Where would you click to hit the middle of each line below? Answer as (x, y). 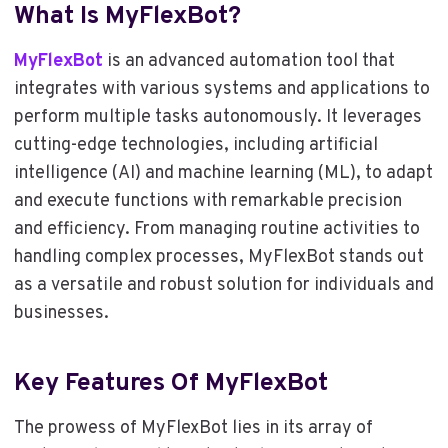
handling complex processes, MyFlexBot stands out (218, 258)
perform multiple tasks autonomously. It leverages (217, 118)
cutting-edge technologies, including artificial (195, 146)
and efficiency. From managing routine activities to (216, 230)
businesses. (61, 314)
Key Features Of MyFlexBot (170, 383)
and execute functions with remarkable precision (207, 202)
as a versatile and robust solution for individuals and (223, 286)
